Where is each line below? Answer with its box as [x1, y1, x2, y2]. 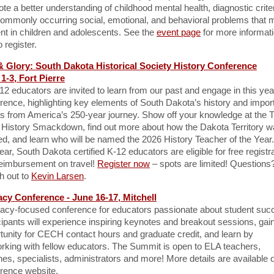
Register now [97, 158, 150, 169]
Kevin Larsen [31, 171, 84, 181]
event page [157, 27, 201, 37]
